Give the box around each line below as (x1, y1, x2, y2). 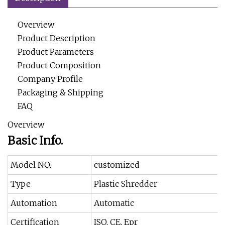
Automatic (94, 198, 134, 208)
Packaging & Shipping (18, 87, 103, 97)
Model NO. (11, 160, 51, 170)
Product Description (18, 33, 95, 43)
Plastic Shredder (94, 179, 157, 189)
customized (94, 160, 140, 170)
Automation (11, 198, 57, 208)
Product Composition (18, 60, 101, 70)
